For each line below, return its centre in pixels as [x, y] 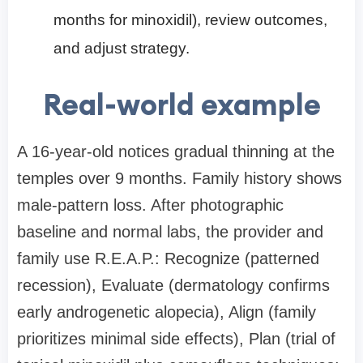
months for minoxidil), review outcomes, [190, 20]
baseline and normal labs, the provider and [170, 232]
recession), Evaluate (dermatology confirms [173, 286]
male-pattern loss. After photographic [150, 205]
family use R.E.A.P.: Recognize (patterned [168, 259]
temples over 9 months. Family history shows [179, 179]
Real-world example [181, 105]
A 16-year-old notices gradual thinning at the [176, 152]
